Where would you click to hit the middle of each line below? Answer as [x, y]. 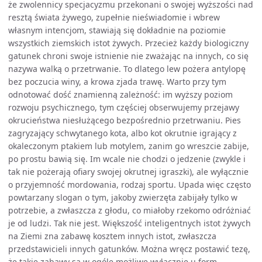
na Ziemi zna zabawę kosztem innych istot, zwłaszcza [112, 236]
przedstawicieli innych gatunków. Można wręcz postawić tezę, [129, 249]
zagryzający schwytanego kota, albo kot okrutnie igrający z [123, 133]
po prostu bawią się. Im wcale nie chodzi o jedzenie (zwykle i [127, 159]
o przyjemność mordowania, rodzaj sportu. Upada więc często [130, 185]
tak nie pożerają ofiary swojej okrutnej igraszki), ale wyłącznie [128, 172]
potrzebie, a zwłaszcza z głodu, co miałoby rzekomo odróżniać [130, 210]
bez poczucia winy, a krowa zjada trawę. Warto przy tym [117, 82]
